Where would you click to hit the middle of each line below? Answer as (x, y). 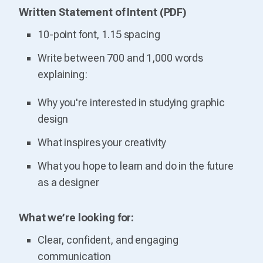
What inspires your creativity (102, 142)
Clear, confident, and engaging (108, 240)
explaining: (63, 74)
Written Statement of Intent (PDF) (103, 12)
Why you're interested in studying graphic (131, 102)
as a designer (68, 182)
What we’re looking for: (77, 217)
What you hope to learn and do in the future (136, 166)
